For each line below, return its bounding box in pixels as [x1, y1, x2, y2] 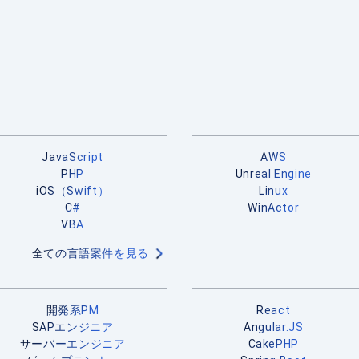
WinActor [248, 201, 300, 214]
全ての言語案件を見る [31, 247, 149, 260]
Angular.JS [244, 321, 304, 333]
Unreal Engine [235, 167, 312, 180]
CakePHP [248, 337, 300, 350]
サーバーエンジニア [19, 337, 126, 350]
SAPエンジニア [31, 321, 114, 333]
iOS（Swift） [35, 184, 110, 197]
